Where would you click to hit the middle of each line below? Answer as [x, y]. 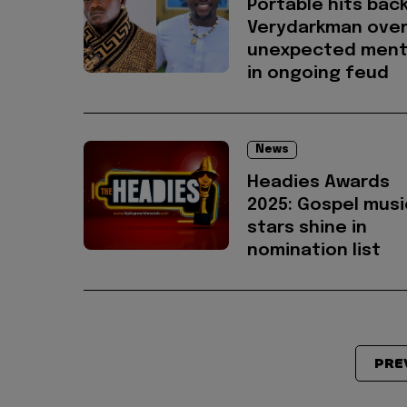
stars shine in [307, 228]
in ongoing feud [318, 74]
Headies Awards [318, 183]
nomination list [314, 251]
